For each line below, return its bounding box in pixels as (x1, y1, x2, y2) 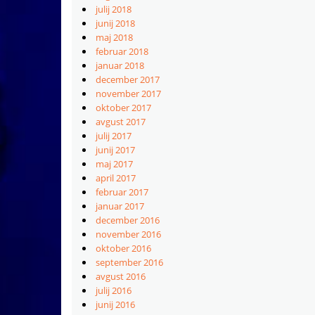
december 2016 (96, 214, 160, 226)
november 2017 (96, 87, 161, 100)
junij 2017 (96, 143, 135, 156)
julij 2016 (96, 284, 131, 297)
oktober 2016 (96, 242, 151, 255)
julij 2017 (96, 129, 131, 142)
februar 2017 (96, 186, 148, 198)
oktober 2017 (96, 101, 151, 114)
